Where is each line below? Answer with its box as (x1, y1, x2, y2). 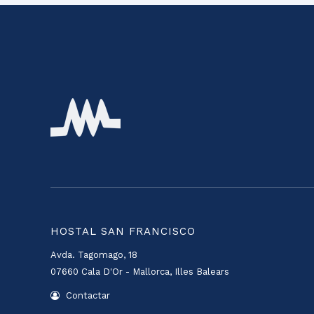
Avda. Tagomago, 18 (50, 250, 137, 260)
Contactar (63, 290, 110, 301)
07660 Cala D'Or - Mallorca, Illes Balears (50, 266, 229, 277)
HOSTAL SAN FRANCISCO (50, 225, 196, 238)
